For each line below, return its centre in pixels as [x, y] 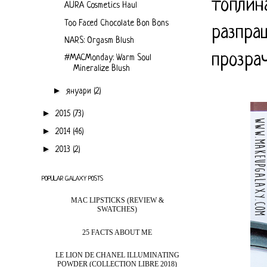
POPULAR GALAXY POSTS [72, 178]
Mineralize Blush [101, 69]
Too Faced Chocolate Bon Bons [116, 23]
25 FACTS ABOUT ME [117, 232]
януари [80, 91]
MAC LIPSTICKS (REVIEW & [117, 201]
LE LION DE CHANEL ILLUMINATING [117, 255]
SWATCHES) [117, 209]
